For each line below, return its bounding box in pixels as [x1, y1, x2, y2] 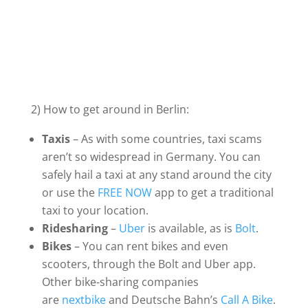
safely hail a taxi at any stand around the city [41, 167, 272, 183]
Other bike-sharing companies [41, 274, 199, 290]
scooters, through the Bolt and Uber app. [41, 256, 256, 272]
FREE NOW [97, 185, 152, 201]
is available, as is [144, 221, 235, 236]
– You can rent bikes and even [71, 239, 228, 254]
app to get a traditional [151, 185, 274, 201]
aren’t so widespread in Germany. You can [41, 149, 261, 165]
